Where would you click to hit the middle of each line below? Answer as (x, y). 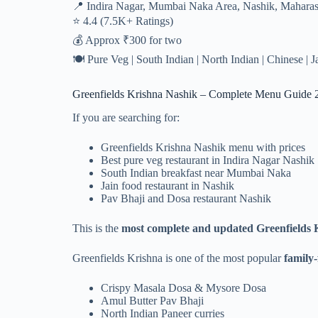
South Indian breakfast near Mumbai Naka (196, 172)
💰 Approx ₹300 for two (127, 40)
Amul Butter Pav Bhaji (152, 300)
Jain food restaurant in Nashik (168, 185)
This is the (97, 228)
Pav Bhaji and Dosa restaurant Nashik (186, 198)
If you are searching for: (126, 117)
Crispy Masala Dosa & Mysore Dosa (183, 287)
